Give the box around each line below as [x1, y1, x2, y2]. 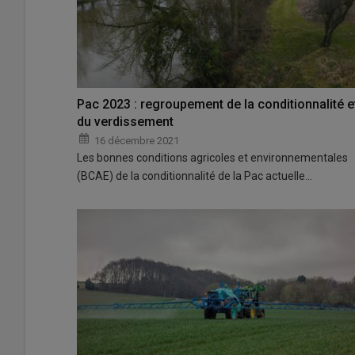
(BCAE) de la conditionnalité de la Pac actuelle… [77, 169, 312, 182]
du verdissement [77, 113, 174, 129]
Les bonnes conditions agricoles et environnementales [77, 151, 348, 164]
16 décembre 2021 [94, 134, 179, 147]
